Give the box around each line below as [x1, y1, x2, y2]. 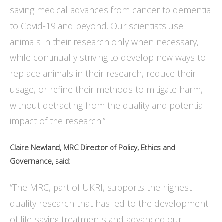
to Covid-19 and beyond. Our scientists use [10, 20, 183, 32]
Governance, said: [10, 156, 73, 166]
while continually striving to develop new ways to [10, 52, 206, 64]
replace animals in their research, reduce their [10, 67, 196, 80]
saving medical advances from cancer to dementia [10, 4, 211, 16]
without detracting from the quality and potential [10, 99, 205, 111]
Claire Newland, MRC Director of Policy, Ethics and [10, 142, 175, 153]
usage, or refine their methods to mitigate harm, [10, 83, 203, 96]
